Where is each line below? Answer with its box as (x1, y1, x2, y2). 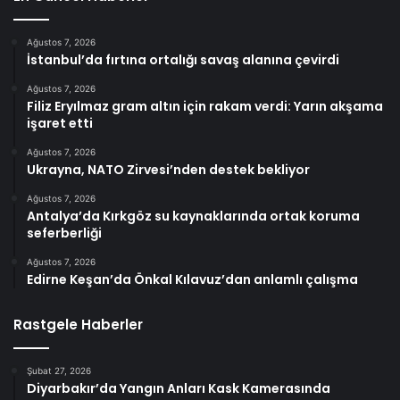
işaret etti (27, 114, 93, 133)
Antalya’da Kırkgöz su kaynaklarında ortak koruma (27, 207, 360, 226)
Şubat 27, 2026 (27, 365, 91, 377)
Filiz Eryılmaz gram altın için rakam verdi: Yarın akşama (27, 97, 383, 116)
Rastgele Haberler (13, 315, 143, 335)
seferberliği (27, 224, 102, 243)
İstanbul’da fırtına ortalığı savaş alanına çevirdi (27, 51, 339, 70)
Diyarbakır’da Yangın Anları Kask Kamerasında (27, 379, 330, 398)
